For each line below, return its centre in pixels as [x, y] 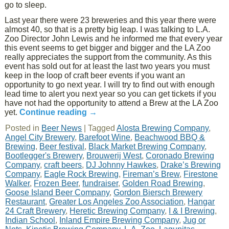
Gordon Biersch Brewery [158, 192]
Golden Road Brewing [163, 183]
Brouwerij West [114, 156]
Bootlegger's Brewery [44, 156]
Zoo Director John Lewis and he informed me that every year [114, 39]
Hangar [201, 202]
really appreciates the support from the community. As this [108, 57]
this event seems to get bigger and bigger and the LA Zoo [108, 48]
